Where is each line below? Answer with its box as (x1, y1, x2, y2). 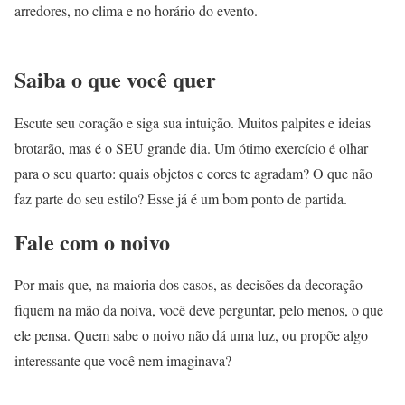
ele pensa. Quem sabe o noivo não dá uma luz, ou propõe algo (14, 325, 368, 345)
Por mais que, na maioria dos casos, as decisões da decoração (14, 275, 363, 295)
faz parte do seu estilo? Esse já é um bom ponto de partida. (14, 188, 347, 208)
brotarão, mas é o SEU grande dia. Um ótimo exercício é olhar (14, 137, 368, 157)
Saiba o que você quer (14, 62, 216, 95)
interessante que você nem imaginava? (14, 351, 231, 371)
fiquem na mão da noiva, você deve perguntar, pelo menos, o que (14, 300, 383, 320)
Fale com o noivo (14, 225, 170, 258)
